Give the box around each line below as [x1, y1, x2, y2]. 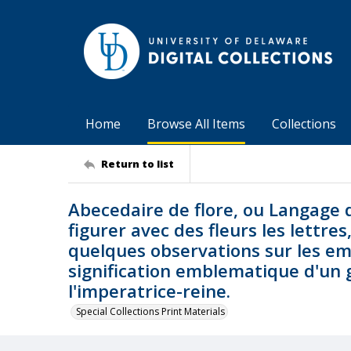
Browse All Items [147, 115, 245, 132]
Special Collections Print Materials [76, 305, 225, 318]
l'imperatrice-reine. [68, 279, 230, 302]
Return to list [101, 156, 174, 171]
